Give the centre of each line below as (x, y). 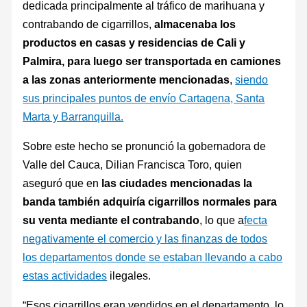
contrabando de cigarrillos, (89, 24)
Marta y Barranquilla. (73, 116)
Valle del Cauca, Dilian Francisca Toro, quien (133, 164)
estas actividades (65, 275)
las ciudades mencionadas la (177, 183)
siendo (252, 79)
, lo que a (222, 220)
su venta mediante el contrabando (111, 220)
